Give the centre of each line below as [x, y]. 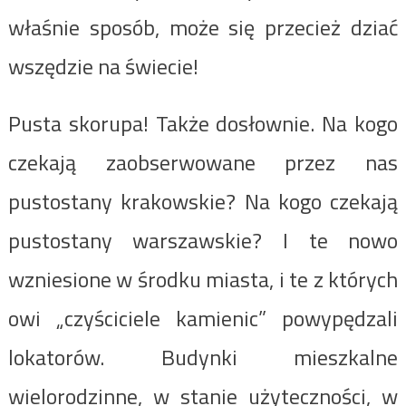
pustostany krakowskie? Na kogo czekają [203, 201]
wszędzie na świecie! [103, 66]
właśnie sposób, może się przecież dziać [203, 27]
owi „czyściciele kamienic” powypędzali [203, 318]
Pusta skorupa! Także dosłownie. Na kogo [203, 123]
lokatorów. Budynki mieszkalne [203, 357]
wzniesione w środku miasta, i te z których [203, 279]
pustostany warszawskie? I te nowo [203, 240]
